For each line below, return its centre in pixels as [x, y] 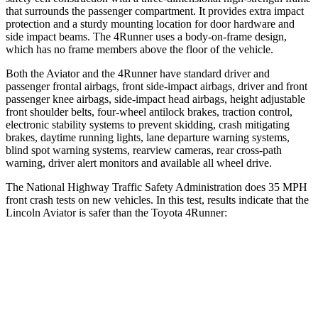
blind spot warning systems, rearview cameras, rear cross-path [144, 150]
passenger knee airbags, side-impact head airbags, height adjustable [155, 99]
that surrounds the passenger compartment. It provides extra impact [155, 11]
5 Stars [172, 290]
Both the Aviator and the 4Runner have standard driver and [138, 73]
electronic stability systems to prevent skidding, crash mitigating [148, 124]
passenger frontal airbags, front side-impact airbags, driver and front [157, 86]
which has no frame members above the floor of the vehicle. [139, 49]
